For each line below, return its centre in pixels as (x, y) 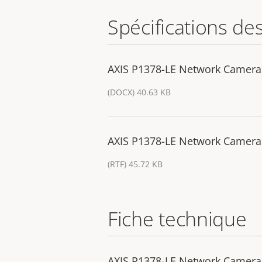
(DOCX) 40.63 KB (139, 92)
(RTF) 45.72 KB (135, 164)
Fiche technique (177, 219)
